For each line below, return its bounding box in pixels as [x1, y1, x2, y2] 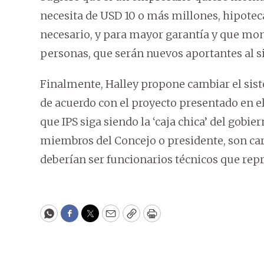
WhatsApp [48, 212, 104, 226]
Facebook [68, 212, 118, 226]
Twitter [89, 212, 129, 226]
